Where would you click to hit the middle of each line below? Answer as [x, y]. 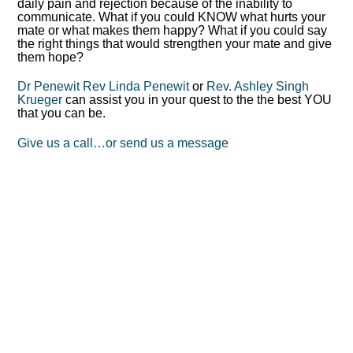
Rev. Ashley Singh [258, 87]
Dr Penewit [49, 87]
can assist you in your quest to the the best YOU [197, 100]
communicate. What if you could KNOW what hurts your [172, 17]
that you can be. [62, 113]
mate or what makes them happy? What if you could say [173, 30]
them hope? [51, 57]
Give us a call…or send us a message [123, 143]
